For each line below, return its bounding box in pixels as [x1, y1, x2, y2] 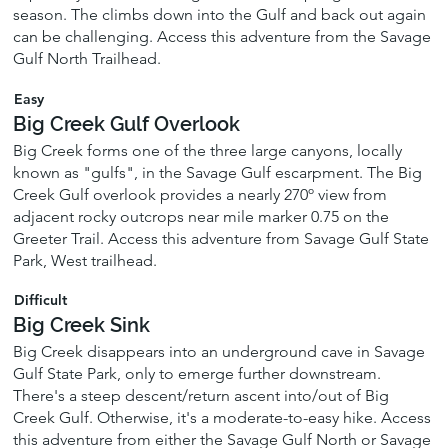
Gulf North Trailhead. [13, 49, 162, 69]
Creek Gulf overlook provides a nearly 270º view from [13, 184, 388, 204]
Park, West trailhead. [13, 250, 158, 270]
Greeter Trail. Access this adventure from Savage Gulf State [13, 228, 430, 248]
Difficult [13, 291, 67, 310]
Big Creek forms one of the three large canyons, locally [13, 140, 403, 160]
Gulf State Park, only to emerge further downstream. [13, 363, 382, 383]
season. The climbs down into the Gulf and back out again [13, 5, 427, 25]
